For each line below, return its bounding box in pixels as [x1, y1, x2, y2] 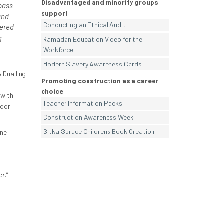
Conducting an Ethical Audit [43, 21, 126, 29]
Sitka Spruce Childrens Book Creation [43, 127, 154, 136]
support [41, 9, 68, 18]
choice [41, 87, 63, 96]
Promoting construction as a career [41, 76, 158, 85]
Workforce [43, 45, 73, 54]
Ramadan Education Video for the [43, 35, 142, 44]
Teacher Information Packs [43, 99, 122, 108]
